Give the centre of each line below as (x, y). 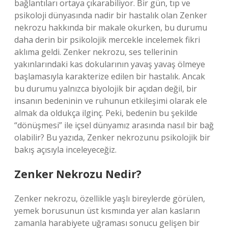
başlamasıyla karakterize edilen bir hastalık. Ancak (110, 76)
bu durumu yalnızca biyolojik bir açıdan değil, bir (106, 89)
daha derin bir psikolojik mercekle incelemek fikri (107, 40)
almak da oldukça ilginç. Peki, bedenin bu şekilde (106, 113)
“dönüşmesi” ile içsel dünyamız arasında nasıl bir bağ (114, 125)
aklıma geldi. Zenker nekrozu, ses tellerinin (96, 52)
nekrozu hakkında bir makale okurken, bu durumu (111, 27)
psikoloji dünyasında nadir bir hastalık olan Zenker (111, 15)
